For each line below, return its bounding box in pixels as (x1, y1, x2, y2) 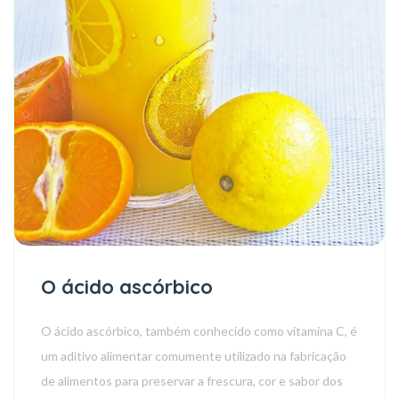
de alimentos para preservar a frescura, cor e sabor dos (41, 373, 343, 388)
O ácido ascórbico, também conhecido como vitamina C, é (41, 323, 357, 338)
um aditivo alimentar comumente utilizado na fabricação (41, 348, 346, 363)
